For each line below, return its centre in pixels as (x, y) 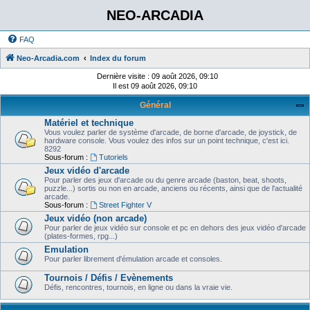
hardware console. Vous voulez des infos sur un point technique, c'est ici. (167, 140)
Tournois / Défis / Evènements (109, 278)
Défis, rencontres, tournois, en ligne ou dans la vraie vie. (138, 287)
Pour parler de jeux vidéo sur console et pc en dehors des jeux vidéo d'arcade (175, 228)
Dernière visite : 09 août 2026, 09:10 (157, 76)
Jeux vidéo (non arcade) (95, 218)
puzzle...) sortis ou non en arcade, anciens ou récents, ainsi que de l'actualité (173, 188)
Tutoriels (113, 157)
